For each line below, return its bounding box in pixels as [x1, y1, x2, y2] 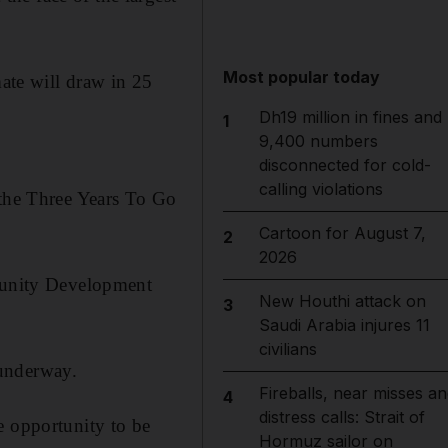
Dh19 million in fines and [258, 107, 442, 127]
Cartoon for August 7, [258, 223, 426, 243]
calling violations [258, 179, 383, 199]
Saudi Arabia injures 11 [258, 315, 430, 335]
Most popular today [223, 67, 381, 87]
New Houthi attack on [258, 291, 426, 311]
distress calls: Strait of [258, 407, 425, 427]
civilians [258, 339, 317, 359]
